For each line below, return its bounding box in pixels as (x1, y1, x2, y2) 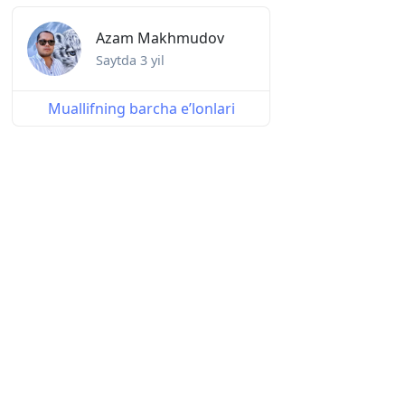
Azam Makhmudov (96, 28, 224, 49)
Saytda (96, 52, 140, 70)
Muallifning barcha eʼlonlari (47, 99, 235, 119)
